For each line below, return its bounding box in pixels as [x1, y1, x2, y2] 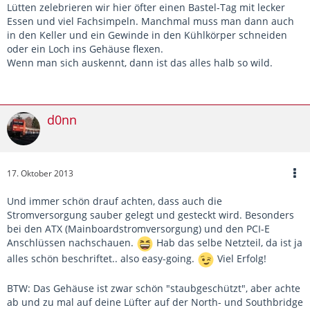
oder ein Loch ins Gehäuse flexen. [7, 42, 163, 56]
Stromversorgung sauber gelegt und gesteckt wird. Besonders [7, 208, 294, 222]
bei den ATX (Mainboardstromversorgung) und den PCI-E [7, 222, 270, 236]
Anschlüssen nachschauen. [7, 236, 136, 250]
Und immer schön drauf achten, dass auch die [7, 194, 222, 208]
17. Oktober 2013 [7, 167, 73, 180]
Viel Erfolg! [215, 252, 266, 266]
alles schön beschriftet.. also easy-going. [7, 252, 197, 266]
